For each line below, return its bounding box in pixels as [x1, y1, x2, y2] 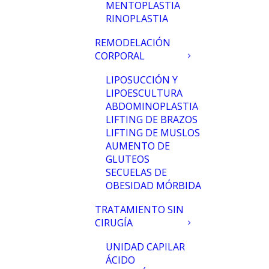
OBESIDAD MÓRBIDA [106, 179, 201, 192]
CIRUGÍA [95, 216, 133, 229]
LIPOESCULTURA [106, 86, 183, 100]
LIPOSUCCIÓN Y [106, 73, 178, 86]
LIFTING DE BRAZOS [106, 113, 198, 126]
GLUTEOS [106, 153, 150, 166]
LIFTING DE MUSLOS [106, 126, 200, 139]
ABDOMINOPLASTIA [106, 100, 198, 113]
